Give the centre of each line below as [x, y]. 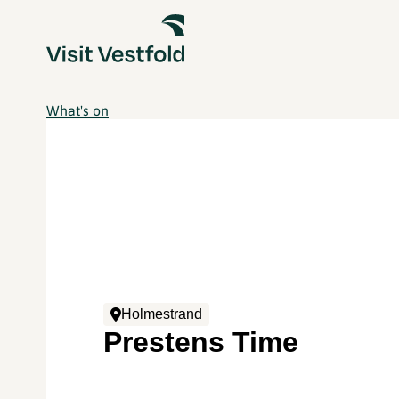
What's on [77, 110]
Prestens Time [201, 342]
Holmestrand [162, 313]
